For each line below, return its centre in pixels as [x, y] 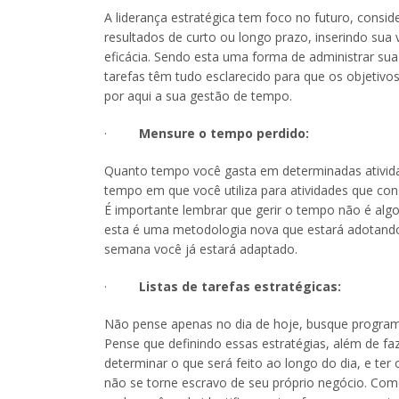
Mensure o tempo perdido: [224, 133]
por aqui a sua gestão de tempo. [198, 95]
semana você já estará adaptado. [201, 248]
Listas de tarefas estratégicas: [242, 286]
